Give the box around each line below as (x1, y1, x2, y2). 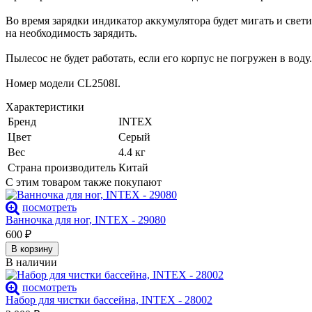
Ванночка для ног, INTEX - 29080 (6, 214, 166, 226)
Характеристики (6, 101, 84, 114)
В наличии (6, 256, 57, 269)
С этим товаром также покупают (6, 176, 162, 189)
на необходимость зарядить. (6, 27, 137, 40)
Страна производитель (8, 162, 116, 174)
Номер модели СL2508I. (6, 77, 120, 90)
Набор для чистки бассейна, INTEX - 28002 (6, 294, 212, 306)
